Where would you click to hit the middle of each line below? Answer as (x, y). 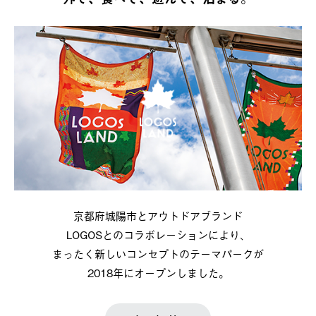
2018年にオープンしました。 (158, 273)
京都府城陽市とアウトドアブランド (158, 215)
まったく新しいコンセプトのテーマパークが (158, 254)
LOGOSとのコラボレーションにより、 (158, 235)
